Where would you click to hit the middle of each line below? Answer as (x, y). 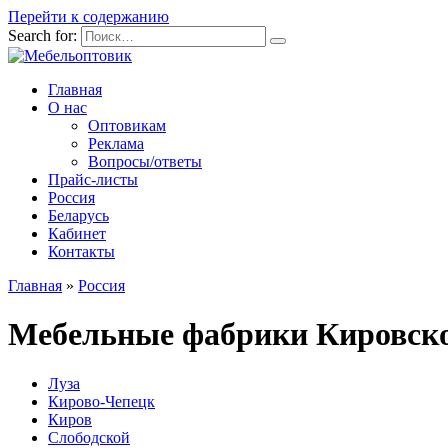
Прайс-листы (93, 179)
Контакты (81, 251)
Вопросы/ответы (145, 161)
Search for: (42, 35)
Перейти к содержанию (88, 16)
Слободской (89, 437)
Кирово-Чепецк (101, 401)
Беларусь (78, 215)
